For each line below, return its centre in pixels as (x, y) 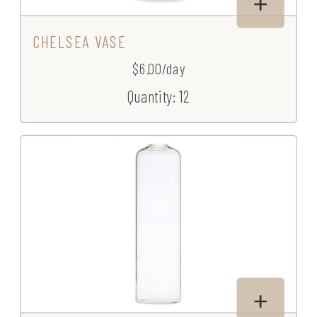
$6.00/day (158, 69)
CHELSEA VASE (80, 42)
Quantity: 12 (158, 96)
